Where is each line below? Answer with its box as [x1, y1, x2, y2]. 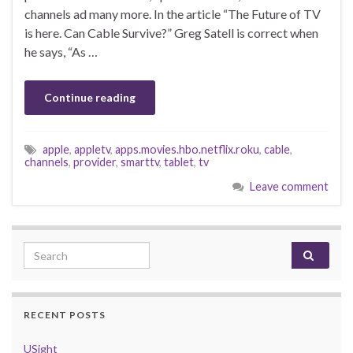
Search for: [24, 243, 88, 259]
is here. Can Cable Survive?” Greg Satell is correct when [24, 25, 318, 41]
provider [73, 155, 116, 169]
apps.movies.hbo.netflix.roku [115, 143, 259, 157]
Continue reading [44, 91, 136, 105]
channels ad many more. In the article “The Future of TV [24, 6, 321, 22]
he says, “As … [24, 44, 98, 60]
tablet [164, 155, 194, 169]
